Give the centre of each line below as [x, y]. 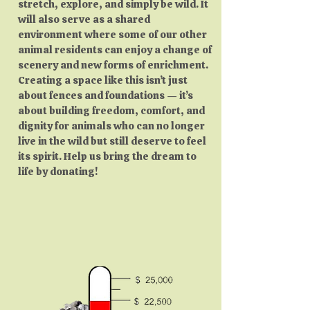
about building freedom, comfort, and [111, 110]
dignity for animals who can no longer [111, 126]
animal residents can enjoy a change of [115, 49]
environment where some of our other [112, 34]
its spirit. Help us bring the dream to [107, 156]
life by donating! [58, 171]
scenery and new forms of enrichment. [114, 65]
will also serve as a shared [84, 19]
